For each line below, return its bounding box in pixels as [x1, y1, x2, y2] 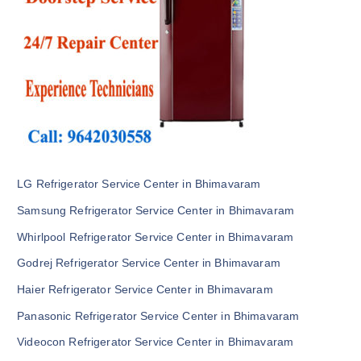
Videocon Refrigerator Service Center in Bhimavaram [17, 335, 294, 349]
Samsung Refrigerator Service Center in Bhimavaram [17, 204, 295, 218]
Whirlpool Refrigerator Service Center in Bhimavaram [17, 230, 294, 243]
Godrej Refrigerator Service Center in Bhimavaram [17, 256, 280, 270]
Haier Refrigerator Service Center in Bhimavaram [17, 283, 273, 297]
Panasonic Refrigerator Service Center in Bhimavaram [17, 309, 300, 322]
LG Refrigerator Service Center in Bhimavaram [17, 177, 261, 191]
